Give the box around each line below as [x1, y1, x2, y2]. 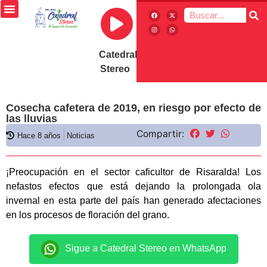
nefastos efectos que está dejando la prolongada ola [6, 181, 261, 191]
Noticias [67, 131, 95, 140]
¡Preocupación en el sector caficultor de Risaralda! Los [6, 167, 261, 177]
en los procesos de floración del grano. [6, 210, 169, 220]
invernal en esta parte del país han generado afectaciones [6, 195, 261, 206]
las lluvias [6, 113, 57, 125]
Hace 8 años [17, 131, 61, 140]
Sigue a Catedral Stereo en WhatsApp [64, 243, 226, 254]
